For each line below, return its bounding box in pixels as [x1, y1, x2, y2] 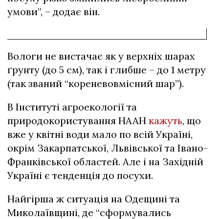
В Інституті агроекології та [7, 101, 137, 113]
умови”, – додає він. [7, 5, 100, 18]
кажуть [149, 114, 182, 127]
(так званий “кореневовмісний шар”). [7, 77, 184, 89]
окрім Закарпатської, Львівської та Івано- [7, 142, 208, 154]
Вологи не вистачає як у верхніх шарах [7, 50, 195, 62]
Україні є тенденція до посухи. [7, 169, 153, 181]
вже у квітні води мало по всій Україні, [7, 128, 193, 140]
